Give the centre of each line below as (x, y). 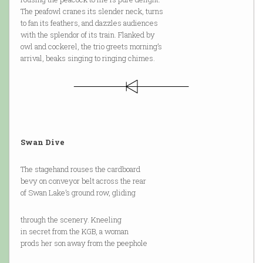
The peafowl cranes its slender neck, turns (92, 11)
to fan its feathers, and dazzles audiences (89, 23)
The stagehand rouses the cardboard (80, 169)
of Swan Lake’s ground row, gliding (78, 193)
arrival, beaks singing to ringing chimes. (87, 58)
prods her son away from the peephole (84, 243)
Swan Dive (42, 142)
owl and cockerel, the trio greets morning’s (91, 47)
